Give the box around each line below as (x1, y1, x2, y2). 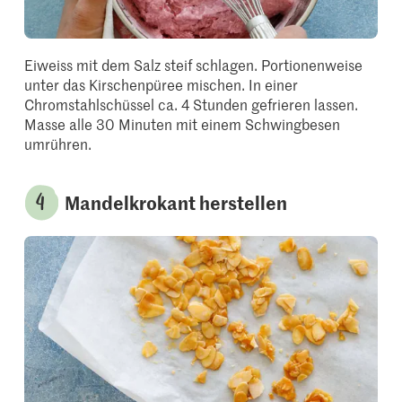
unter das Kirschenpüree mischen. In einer (24, 74, 299, 95)
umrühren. (24, 134, 92, 154)
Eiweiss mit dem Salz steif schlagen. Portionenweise (24, 55, 363, 75)
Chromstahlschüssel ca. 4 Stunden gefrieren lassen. (24, 94, 359, 115)
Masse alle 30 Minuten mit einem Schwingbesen (24, 114, 341, 135)
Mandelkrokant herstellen (65, 189, 288, 215)
